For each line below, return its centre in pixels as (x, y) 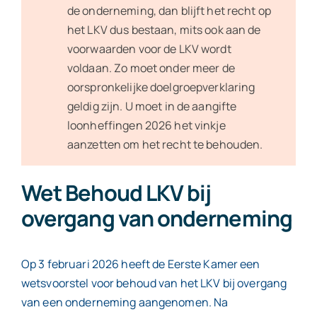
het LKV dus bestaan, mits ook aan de (164, 29)
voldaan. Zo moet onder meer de (151, 68)
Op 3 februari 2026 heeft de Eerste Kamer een (140, 264)
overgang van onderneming (156, 218)
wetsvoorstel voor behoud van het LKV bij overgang (154, 283)
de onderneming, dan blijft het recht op (169, 10)
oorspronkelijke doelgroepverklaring (161, 87)
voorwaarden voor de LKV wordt (149, 48)
